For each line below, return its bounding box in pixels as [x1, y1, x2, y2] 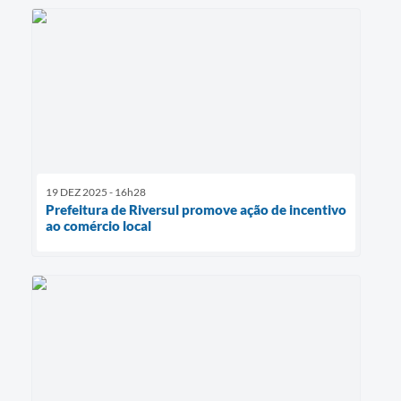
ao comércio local [46, 217, 151, 234]
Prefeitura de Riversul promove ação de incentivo [46, 200, 346, 218]
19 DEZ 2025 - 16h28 [46, 184, 146, 199]
